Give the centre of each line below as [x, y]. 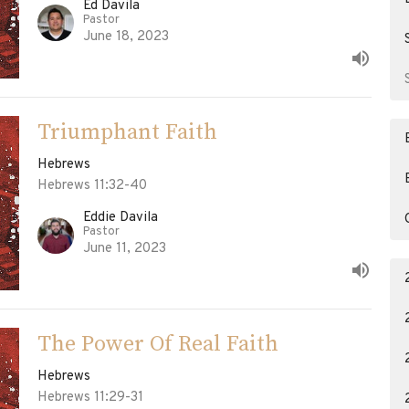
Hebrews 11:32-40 [92, 185]
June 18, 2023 [126, 37]
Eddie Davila [120, 218]
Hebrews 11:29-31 [90, 398]
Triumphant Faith [127, 132]
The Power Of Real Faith [157, 345]
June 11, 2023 [124, 249]
